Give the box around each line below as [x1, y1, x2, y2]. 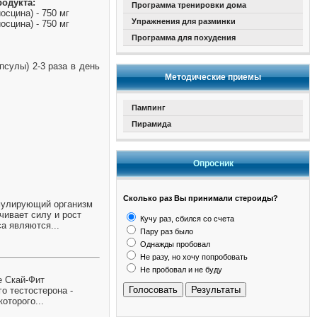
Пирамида [132, 120, 171, 128]
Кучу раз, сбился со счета [138, 214, 234, 223]
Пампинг [132, 103, 166, 112]
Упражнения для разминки [132, 17, 236, 25]
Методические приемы [165, 72, 261, 83]
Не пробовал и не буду [138, 265, 222, 274]
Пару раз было [138, 227, 193, 236]
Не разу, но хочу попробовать [138, 253, 248, 261]
